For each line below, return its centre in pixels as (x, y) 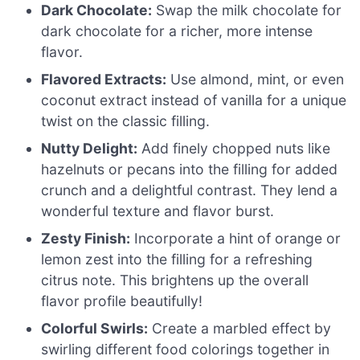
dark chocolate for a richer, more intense (177, 31)
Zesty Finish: (86, 238)
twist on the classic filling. (126, 121)
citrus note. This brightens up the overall (175, 280)
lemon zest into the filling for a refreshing (177, 259)
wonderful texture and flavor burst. (158, 211)
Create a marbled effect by (240, 328)
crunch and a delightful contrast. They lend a (190, 190)
